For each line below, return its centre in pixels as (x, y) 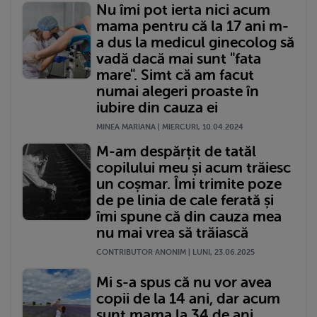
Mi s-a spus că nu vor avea (184, 283)
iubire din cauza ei (157, 108)
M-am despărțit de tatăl (176, 152)
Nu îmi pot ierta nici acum (183, 10)
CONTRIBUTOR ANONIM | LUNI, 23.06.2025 (175, 253)
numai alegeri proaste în (178, 92)
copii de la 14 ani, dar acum (188, 299)
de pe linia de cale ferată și (185, 201)
